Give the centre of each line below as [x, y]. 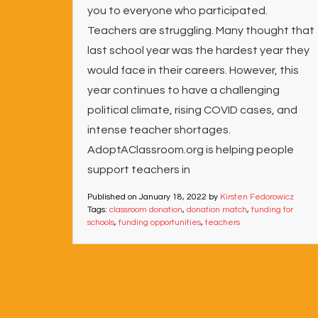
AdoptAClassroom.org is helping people [191, 150]
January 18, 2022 [173, 197]
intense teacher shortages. [160, 130]
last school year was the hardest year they [198, 50]
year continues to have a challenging [183, 90]
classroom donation [146, 210]
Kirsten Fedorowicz [257, 197]
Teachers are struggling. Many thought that [201, 31]
